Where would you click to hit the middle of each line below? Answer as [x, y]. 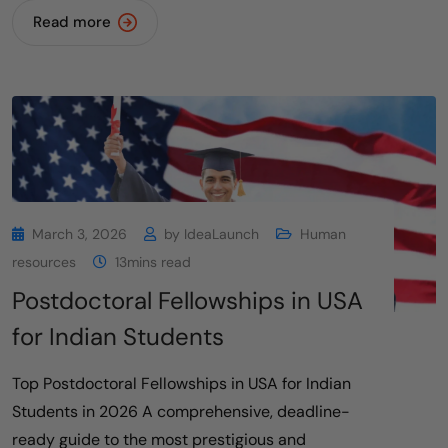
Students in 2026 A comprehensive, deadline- [181, 412]
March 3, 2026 [79, 234]
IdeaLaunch [221, 234]
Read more [72, 21]
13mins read [153, 262]
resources [44, 262]
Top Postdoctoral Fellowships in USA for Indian [181, 384]
